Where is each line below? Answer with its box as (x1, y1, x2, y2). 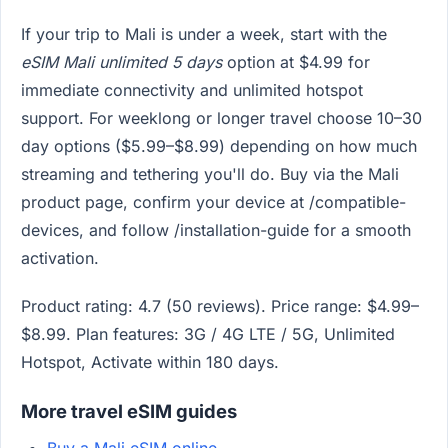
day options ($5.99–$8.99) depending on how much (21, 136, 417, 157)
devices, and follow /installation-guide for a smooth (21, 220, 411, 241)
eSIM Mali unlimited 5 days (21, 52, 222, 73)
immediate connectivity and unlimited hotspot (21, 80, 363, 101)
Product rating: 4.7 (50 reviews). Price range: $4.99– (21, 295, 419, 316)
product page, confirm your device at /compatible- (21, 192, 406, 213)
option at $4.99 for (222, 52, 370, 73)
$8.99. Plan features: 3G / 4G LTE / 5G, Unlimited (21, 323, 395, 344)
